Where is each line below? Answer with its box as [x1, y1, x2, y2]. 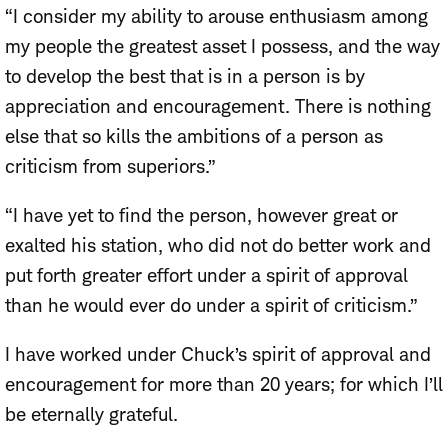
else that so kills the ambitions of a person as [5, 125, 383, 149]
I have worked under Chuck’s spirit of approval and [5, 343, 431, 367]
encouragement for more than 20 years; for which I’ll [5, 373, 443, 397]
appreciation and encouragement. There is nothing [5, 95, 431, 119]
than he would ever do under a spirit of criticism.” [5, 294, 418, 318]
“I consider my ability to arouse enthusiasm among [5, 5, 428, 29]
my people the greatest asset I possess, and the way [5, 35, 440, 59]
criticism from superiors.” [5, 155, 216, 179]
